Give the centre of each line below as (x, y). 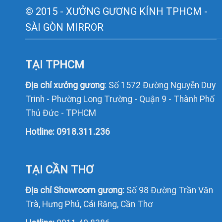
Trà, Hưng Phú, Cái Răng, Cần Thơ (89, 204)
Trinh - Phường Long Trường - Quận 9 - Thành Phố (120, 99)
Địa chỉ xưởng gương (65, 85)
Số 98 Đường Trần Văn (168, 191)
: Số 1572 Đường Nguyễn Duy (160, 85)
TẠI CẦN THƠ (59, 170)
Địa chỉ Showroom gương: (75, 191)
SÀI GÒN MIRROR (64, 27)
